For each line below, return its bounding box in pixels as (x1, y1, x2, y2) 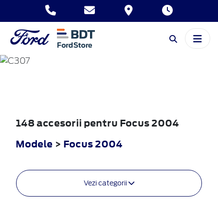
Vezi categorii (84, 179, 128, 187)
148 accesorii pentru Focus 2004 (16, 116, 179, 129)
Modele (16, 137, 53, 150)
